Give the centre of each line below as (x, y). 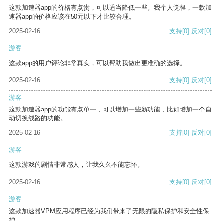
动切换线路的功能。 (38, 118)
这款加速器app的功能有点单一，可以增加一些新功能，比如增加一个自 (110, 110)
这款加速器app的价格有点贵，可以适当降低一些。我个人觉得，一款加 (110, 8)
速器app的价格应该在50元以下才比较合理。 (72, 17)
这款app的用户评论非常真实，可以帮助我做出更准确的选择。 (97, 63)
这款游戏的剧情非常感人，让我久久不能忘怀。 (76, 165)
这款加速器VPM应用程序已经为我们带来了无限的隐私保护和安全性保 (109, 211)
